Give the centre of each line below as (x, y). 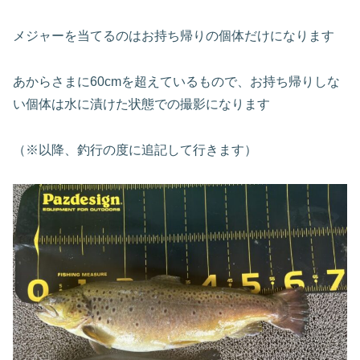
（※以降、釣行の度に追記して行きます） (135, 149)
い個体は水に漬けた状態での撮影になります (141, 104)
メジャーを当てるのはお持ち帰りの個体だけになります (174, 35)
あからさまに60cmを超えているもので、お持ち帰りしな (176, 81)
